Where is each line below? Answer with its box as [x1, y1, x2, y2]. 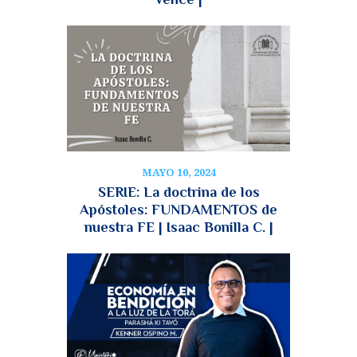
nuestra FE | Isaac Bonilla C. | [84, 218, 273, 235]
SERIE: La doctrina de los [97, 183, 260, 200]
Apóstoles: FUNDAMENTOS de [80, 201, 277, 218]
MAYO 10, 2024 [141, 165, 216, 180]
